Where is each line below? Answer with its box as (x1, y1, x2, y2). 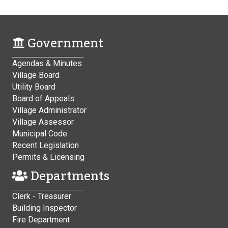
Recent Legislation (12, 140, 79, 150)
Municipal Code (12, 129, 67, 138)
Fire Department (12, 215, 70, 224)
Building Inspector (12, 203, 77, 213)
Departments (27, 164, 109, 189)
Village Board (12, 70, 60, 80)
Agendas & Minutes (12, 59, 82, 68)
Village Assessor (12, 117, 74, 127)
